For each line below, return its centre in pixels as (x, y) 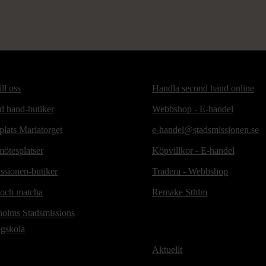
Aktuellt (167, 249)
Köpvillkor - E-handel (194, 150)
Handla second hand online (203, 88)
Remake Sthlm (180, 192)
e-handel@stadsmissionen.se (206, 129)
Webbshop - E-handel (193, 109)
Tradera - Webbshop (190, 171)
